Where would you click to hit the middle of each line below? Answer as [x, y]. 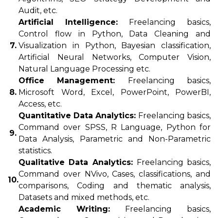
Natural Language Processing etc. [84, 69]
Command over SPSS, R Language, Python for [115, 127]
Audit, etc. [38, 10]
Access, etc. [40, 104]
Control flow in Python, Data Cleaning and [115, 34]
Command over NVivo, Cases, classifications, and [115, 174]
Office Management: [73, 81]
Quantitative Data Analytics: [78, 116]
